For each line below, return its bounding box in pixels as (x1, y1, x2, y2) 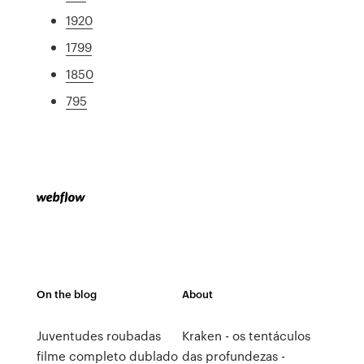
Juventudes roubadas (36, 327, 161, 344)
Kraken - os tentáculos (181, 327, 310, 344)
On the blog (36, 286, 97, 301)
